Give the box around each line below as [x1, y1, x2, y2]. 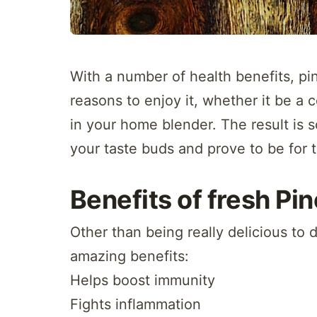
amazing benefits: [70, 247, 189, 265]
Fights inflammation [70, 295, 201, 313]
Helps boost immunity [70, 271, 215, 289]
